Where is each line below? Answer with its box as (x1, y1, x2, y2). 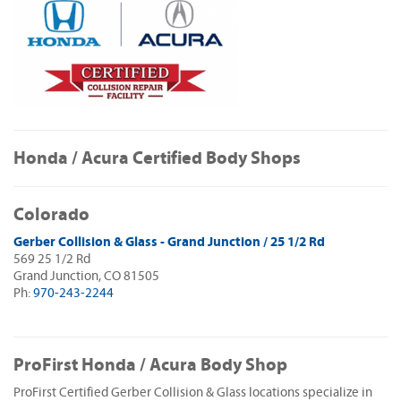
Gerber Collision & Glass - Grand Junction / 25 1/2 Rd (13, 235, 325, 251)
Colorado (13, 204, 90, 226)
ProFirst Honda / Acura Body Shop (13, 354, 287, 376)
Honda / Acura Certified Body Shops (13, 148, 301, 169)
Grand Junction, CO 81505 (13, 269, 159, 284)
